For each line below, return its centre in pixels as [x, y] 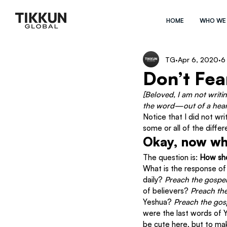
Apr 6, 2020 [198, 59]
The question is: [171, 157]
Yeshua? [158, 202]
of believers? [167, 191]
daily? [154, 180]
